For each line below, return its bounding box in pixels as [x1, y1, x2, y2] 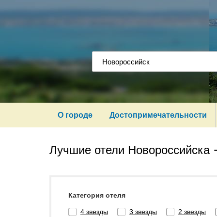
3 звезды [129, 208, 157, 216]
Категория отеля [68, 191, 125, 199]
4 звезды [80, 208, 108, 216]
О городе [58, 111, 93, 119]
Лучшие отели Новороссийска [49, 143, 210, 156]
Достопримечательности [109, 111, 207, 119]
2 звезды [178, 208, 206, 216]
